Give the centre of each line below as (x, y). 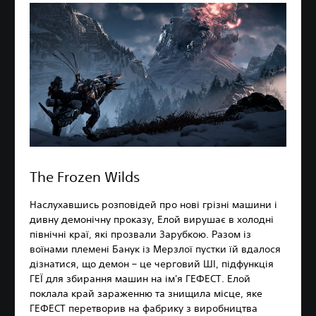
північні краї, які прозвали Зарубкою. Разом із (140, 235)
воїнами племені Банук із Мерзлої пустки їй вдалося (155, 249)
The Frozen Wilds (85, 177)
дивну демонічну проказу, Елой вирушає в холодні (152, 220)
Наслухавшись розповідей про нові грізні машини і (153, 205)
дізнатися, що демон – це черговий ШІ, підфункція (152, 264)
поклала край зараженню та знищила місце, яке (146, 294)
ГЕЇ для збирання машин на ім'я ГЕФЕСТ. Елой (140, 279)
